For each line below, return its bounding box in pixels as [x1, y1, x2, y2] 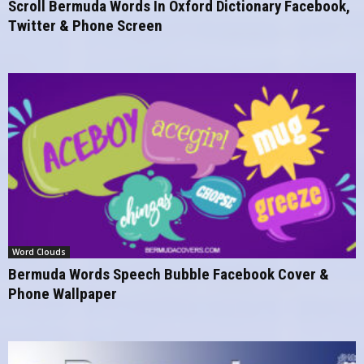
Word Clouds [12, 245, 66, 258]
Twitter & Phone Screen [8, 15, 162, 35]
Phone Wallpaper [8, 284, 117, 303]
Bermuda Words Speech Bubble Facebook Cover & [8, 264, 329, 284]
